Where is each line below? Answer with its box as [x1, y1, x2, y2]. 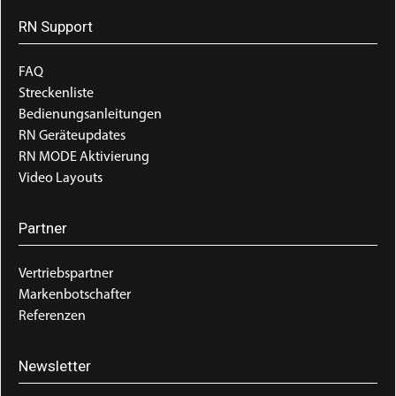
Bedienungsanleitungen [19, 107, 162, 122]
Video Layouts [19, 171, 103, 186]
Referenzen [19, 308, 86, 324]
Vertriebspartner [19, 266, 113, 281]
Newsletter [19, 356, 91, 375]
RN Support [19, 17, 93, 35]
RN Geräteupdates [19, 128, 126, 143]
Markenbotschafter [19, 287, 131, 302]
